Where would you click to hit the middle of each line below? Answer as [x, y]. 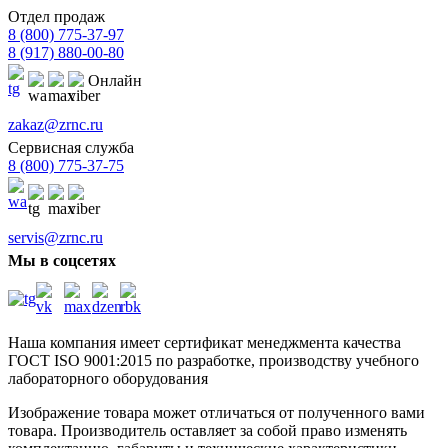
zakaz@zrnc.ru [55, 125]
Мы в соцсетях [62, 261]
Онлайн [115, 81]
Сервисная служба [71, 148]
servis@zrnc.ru [55, 238]
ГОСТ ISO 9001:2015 [80, 361]
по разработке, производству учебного [285, 361]
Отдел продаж [56, 17]
